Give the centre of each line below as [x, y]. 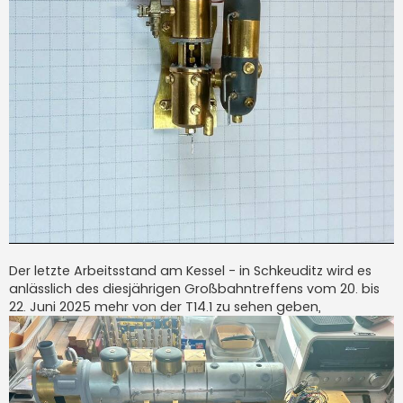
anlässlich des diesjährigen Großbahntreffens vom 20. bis [194, 289]
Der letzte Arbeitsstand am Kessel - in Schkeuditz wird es [190, 271]
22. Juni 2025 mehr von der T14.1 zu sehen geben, [165, 307]
